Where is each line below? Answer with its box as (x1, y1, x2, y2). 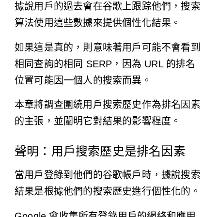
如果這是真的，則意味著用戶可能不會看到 (15, 42, 201, 53)
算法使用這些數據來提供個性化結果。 (15, 17, 181, 29)
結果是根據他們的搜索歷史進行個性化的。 (15, 186, 201, 197)
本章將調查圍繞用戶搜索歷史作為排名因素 (15, 99, 201, 110)
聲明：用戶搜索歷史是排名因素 (15, 144, 186, 158)
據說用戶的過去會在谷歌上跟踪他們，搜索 (15, 1, 201, 12)
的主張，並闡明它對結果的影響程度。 (15, 116, 181, 127)
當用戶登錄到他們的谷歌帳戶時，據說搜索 (15, 170, 201, 181)
